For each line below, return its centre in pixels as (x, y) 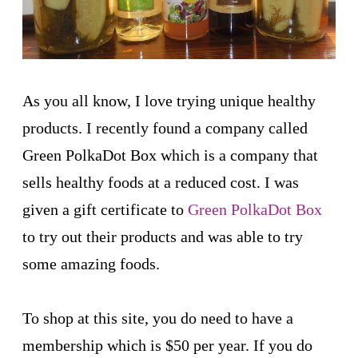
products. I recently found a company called (165, 128)
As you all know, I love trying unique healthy (169, 101)
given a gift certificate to (105, 209)
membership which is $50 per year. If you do (167, 345)
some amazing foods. (91, 264)
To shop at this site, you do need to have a (158, 318)
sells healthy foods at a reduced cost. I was (161, 182)
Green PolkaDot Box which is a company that (170, 155)
